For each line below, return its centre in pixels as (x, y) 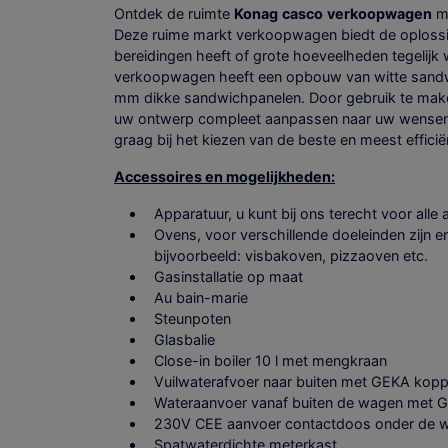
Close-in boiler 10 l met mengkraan (270, 361)
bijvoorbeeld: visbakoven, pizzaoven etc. (291, 256)
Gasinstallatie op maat (228, 277)
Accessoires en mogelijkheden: (224, 177)
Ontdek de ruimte (174, 14)
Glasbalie (184, 340)
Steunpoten (192, 319)
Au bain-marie (201, 298)
